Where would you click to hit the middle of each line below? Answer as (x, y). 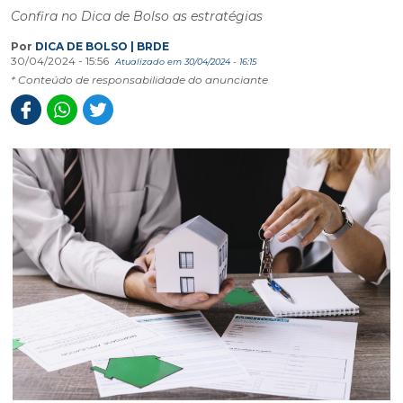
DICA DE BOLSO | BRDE (102, 46)
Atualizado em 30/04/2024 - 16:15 (186, 62)
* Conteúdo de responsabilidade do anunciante (139, 80)
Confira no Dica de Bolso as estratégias (137, 16)
